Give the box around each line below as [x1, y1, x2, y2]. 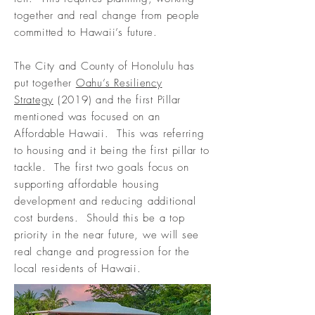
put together [14, 76, 76, 90]
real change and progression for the [14, 245, 190, 259]
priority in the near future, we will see [14, 228, 199, 242]
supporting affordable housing [14, 177, 160, 191]
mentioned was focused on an [14, 110, 160, 124]
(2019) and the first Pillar [53, 93, 181, 107]
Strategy [14, 93, 53, 107]
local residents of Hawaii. [14, 262, 141, 276]
